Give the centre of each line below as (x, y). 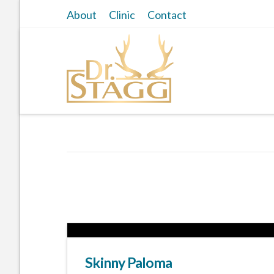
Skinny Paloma (129, 262)
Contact (167, 15)
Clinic (122, 15)
